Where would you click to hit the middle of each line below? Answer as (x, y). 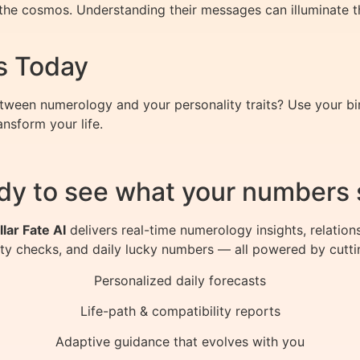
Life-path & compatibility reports (180, 311)
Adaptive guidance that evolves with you (180, 342)
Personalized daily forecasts (180, 280)
